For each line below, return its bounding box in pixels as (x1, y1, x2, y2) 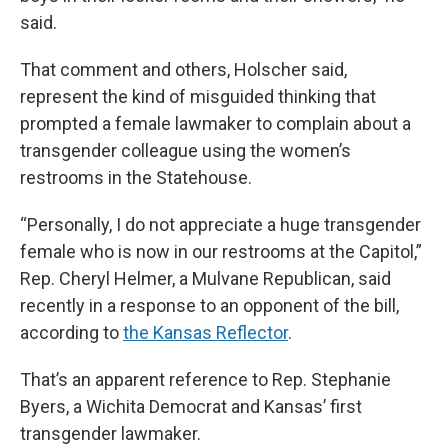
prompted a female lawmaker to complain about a (20, 113, 411, 135)
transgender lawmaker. (20, 423, 201, 445)
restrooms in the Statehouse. (20, 167, 252, 189)
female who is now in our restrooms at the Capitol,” (20, 241, 422, 263)
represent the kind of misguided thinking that (20, 86, 376, 108)
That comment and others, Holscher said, (20, 59, 347, 81)
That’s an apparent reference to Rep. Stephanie (20, 369, 391, 391)
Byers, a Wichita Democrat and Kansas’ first (20, 396, 362, 418)
